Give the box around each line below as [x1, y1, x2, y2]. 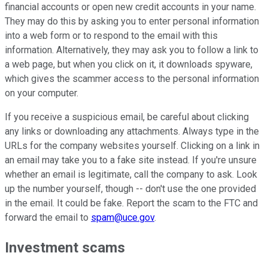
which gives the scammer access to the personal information [5, 73, 259, 85]
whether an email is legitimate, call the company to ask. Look [5, 169, 257, 181]
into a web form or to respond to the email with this [5, 30, 218, 42]
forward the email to [5, 212, 91, 224]
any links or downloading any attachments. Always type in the [5, 126, 259, 138]
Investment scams [5, 239, 125, 257]
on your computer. [5, 87, 78, 99]
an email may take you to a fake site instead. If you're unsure [5, 154, 257, 166]
